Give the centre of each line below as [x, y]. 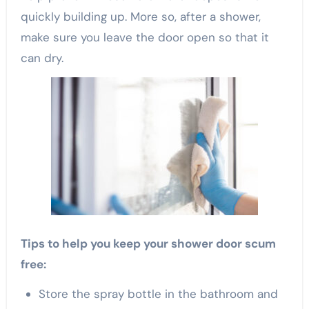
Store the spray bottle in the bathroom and [158, 293]
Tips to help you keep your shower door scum [148, 243]
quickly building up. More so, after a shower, [140, 17]
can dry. [42, 58]
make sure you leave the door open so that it [144, 38]
